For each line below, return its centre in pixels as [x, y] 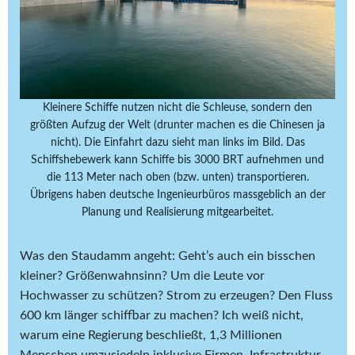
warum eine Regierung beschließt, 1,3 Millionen [151, 336]
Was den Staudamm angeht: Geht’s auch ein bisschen [168, 256]
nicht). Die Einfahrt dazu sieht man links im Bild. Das [177, 143]
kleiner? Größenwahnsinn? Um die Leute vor [142, 276]
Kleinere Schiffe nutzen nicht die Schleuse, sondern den [177, 108]
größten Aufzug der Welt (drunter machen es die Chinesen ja [177, 126]
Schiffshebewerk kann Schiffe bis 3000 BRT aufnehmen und [177, 160]
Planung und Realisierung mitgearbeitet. [177, 213]
